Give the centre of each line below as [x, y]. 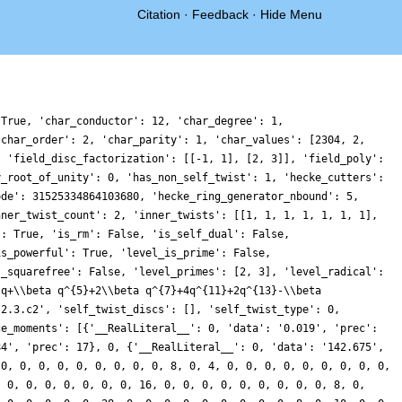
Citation [159, 14]
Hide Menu [291, 14]
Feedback [220, 14]
